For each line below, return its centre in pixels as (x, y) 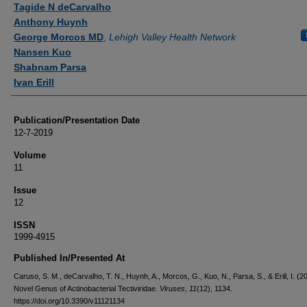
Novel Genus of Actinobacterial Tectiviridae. (87, 288)
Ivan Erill (34, 82)
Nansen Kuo (42, 52)
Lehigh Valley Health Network (172, 37)
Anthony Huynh (51, 22)
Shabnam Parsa (50, 67)
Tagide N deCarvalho (62, 7)
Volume (30, 155)
